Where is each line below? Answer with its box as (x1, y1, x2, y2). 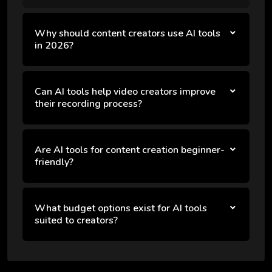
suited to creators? (35, 214, 118, 228)
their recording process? (35, 97, 142, 111)
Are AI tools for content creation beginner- (35, 143, 225, 157)
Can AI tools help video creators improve (35, 85, 216, 99)
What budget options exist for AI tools (35, 202, 207, 216)
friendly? (35, 155, 73, 169)
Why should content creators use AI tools (35, 27, 220, 41)
